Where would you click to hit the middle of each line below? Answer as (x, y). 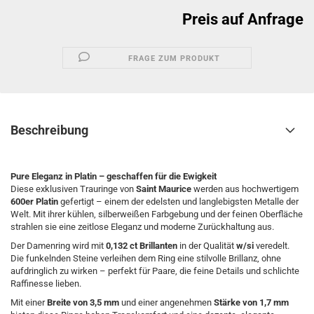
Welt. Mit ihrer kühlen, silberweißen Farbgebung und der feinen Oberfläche (157, 214)
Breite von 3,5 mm (83, 302)
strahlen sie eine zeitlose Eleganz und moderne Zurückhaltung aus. (142, 227)
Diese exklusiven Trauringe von (73, 189)
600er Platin (34, 202)
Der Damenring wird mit (58, 246)
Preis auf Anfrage (243, 19)
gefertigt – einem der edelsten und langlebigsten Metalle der (178, 202)
